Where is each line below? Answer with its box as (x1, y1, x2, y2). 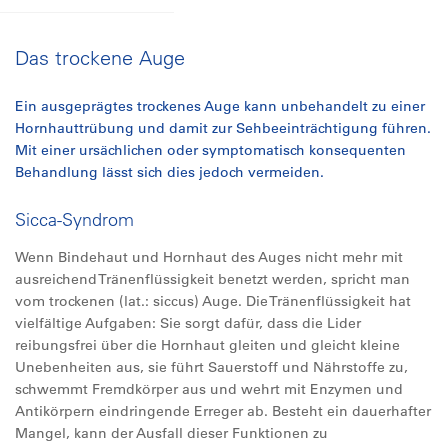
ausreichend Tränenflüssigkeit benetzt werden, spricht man (15, 270, 410, 288)
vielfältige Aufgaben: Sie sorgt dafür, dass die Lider (15, 314, 361, 332)
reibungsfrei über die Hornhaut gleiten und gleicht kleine (15, 336, 400, 354)
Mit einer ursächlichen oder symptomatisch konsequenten (15, 141, 406, 159)
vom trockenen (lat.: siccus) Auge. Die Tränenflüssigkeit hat (15, 292, 411, 310)
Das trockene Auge (15, 45, 185, 70)
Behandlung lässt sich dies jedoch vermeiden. (15, 163, 324, 181)
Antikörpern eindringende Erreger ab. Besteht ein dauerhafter (15, 402, 431, 420)
